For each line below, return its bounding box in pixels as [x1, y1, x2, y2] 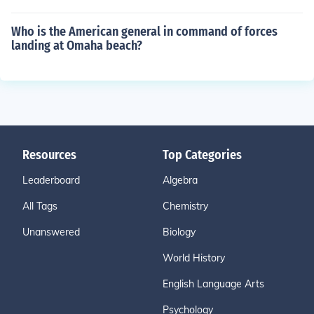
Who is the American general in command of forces [11, 24, 278, 39]
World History [163, 252, 225, 264]
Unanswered [22, 226, 80, 238]
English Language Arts [163, 278, 264, 290]
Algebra [163, 174, 198, 186]
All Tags [22, 200, 57, 212]
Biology [163, 226, 196, 238]
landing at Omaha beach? [11, 38, 142, 53]
